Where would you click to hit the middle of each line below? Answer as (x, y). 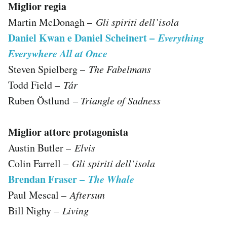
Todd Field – (36, 85)
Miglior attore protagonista (68, 132)
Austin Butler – (41, 147)
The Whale (111, 179)
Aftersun (87, 194)
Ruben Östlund (39, 100)
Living (75, 210)
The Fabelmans (120, 69)
